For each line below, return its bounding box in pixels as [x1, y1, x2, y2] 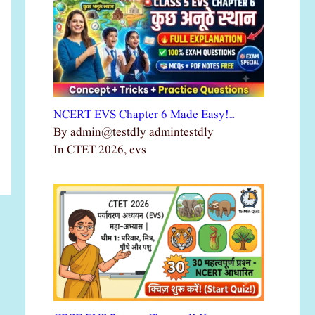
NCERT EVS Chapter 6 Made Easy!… [53, 106, 235, 123]
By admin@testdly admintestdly [53, 124, 214, 141]
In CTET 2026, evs [53, 141, 146, 158]
